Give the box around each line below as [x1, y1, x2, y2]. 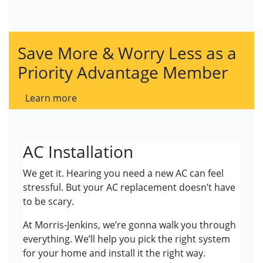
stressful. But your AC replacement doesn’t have [23, 181, 235, 194]
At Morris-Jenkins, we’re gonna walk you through [23, 218, 236, 232]
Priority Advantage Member [18, 61, 228, 84]
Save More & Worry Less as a [18, 42, 237, 65]
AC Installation [23, 140, 133, 163]
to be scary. [23, 195, 74, 208]
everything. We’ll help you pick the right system [23, 232, 230, 246]
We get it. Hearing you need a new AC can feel [23, 167, 224, 180]
